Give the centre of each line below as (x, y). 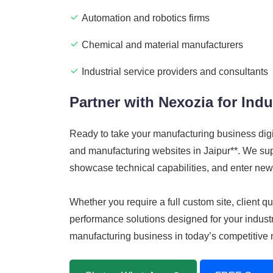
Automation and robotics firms (146, 18)
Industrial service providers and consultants (175, 72)
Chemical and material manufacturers (162, 45)
